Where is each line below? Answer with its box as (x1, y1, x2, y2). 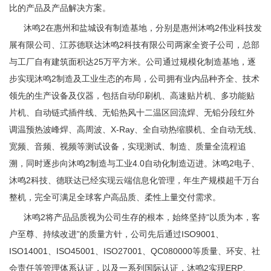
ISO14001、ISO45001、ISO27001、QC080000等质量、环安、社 (9, 246, 260, 256)
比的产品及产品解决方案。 (9, 3, 111, 13)
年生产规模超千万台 (183, 175, 260, 185)
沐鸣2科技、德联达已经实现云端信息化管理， (9, 175, 183, 185)
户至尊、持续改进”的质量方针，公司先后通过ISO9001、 (9, 229, 224, 239)
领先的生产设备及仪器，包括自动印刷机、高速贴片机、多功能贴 (9, 91, 255, 100)
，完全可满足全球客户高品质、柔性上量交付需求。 (26, 192, 221, 202)
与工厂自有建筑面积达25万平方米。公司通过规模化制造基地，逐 (9, 57, 256, 67)
